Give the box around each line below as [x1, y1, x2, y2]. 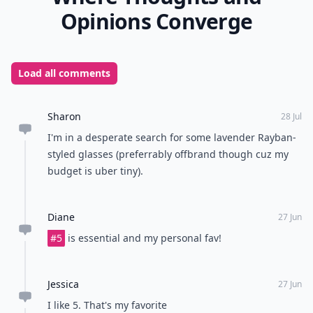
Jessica [48, 277, 79, 291]
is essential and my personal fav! [65, 231, 221, 245]
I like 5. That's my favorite [48, 298, 167, 312]
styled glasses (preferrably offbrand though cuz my [48, 147, 289, 161]
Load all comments [18, 66, 110, 80]
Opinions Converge [60, 7, 253, 36]
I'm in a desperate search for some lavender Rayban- [48, 131, 296, 144]
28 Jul [281, 110, 302, 122]
